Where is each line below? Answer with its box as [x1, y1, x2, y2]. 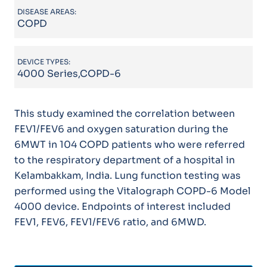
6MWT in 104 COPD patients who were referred [14, 138, 245, 151]
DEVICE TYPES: [17, 57, 71, 66]
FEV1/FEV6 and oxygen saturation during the [14, 122, 228, 135]
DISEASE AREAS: [17, 7, 77, 16]
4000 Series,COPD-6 [17, 67, 122, 80]
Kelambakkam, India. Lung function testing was [14, 169, 241, 182]
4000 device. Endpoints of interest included [14, 200, 231, 213]
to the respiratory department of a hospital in [14, 153, 235, 166]
